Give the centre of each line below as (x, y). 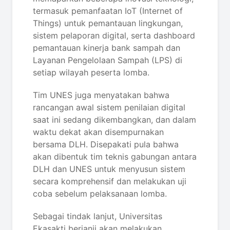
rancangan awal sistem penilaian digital (109, 107)
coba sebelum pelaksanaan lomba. (100, 194)
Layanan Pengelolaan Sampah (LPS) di (108, 60)
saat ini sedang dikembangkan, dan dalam (114, 120)
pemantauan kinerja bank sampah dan (107, 48)
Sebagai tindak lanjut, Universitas (98, 216)
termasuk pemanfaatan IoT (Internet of (108, 11)
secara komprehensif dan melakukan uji (110, 181)
